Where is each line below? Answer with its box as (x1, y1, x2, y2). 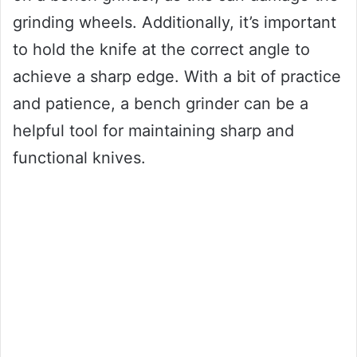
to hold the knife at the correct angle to (13, 40, 310, 60)
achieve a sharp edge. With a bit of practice (13, 67, 341, 87)
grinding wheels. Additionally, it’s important (13, 13, 336, 33)
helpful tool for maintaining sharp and (13, 121, 294, 141)
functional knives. (13, 148, 146, 168)
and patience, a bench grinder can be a (13, 94, 308, 114)
